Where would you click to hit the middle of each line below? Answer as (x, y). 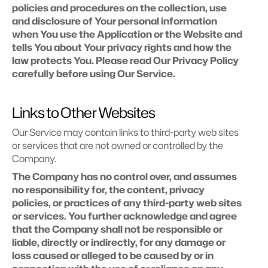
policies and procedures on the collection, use (119, 8)
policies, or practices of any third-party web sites (127, 203)
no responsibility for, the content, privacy (108, 190)
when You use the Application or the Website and (127, 34)
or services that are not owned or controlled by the (118, 145)
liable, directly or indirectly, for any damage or (119, 242)
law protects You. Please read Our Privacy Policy (125, 60)
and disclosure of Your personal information (115, 21)
